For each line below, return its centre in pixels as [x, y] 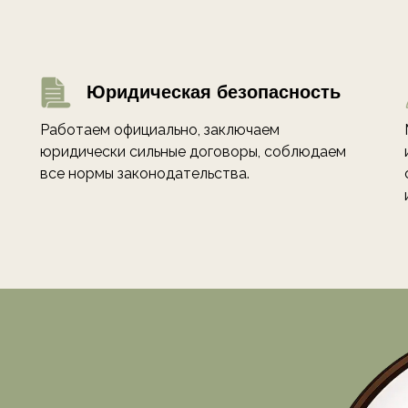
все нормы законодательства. [145, 174]
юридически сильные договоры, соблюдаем [193, 152]
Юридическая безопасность [214, 92]
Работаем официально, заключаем [160, 130]
